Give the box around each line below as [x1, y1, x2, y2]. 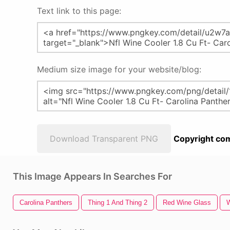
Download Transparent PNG [50, 133, 158, 144]
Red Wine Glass [163, 199, 211, 206]
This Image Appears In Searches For [13, 171, 172, 182]
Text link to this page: [37, 6, 121, 16]
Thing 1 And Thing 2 [88, 199, 147, 206]
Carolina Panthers [20, 199, 72, 206]
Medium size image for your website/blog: [37, 64, 201, 74]
